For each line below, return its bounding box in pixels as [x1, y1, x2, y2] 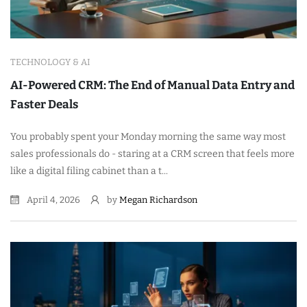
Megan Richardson [119, 194, 197, 205]
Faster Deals [10, 97, 78, 112]
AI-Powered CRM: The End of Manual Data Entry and [10, 77, 295, 93]
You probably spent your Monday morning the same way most [10, 130, 286, 143]
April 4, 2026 [25, 194, 80, 205]
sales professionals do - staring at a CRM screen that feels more [10, 147, 295, 160]
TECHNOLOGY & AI [10, 56, 90, 67]
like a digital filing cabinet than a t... [10, 164, 168, 177]
